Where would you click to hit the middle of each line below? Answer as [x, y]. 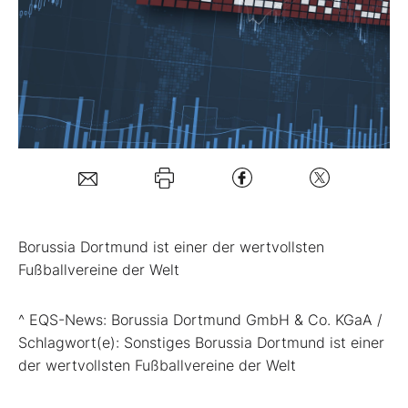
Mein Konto [107, 98]
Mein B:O [71, 34]
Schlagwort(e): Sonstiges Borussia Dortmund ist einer [201, 342]
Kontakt [66, 219]
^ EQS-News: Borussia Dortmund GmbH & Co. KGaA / [200, 319]
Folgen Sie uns [90, 157]
